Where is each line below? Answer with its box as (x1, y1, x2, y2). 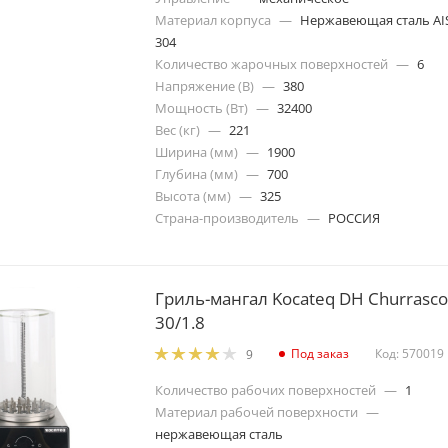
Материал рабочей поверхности (155, 402, 358, 421)
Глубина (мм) (155, 164, 238, 183)
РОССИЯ (328, 208, 380, 227)
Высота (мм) (155, 186, 231, 205)
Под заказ (291, 345, 349, 363)
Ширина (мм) (155, 142, 238, 161)
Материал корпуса (155, 10, 271, 29)
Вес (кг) (155, 120, 200, 139)
